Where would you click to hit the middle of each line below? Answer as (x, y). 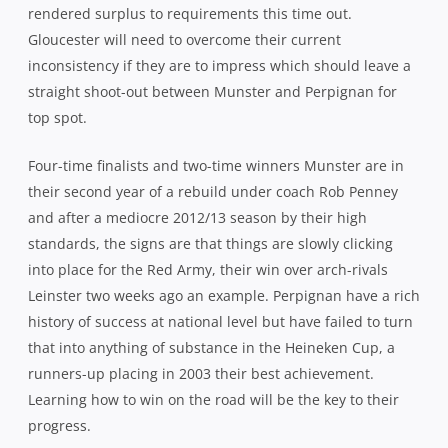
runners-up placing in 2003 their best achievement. (201, 373)
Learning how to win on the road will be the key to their (213, 399)
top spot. (57, 117)
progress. (59, 425)
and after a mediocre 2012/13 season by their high (197, 217)
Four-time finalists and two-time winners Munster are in (216, 165)
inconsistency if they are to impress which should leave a (219, 65)
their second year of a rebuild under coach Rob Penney (213, 191)
